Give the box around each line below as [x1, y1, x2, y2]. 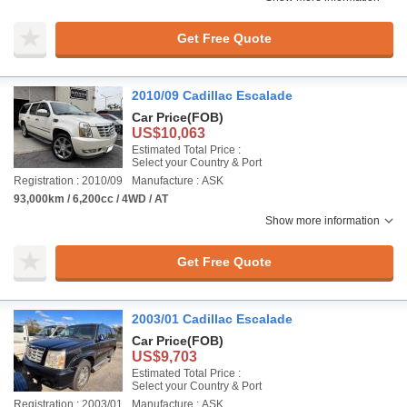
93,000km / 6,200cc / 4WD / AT [14, 193, 168, 205]
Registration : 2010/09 [14, 174, 123, 187]
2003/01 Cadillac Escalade [132, 312, 293, 326]
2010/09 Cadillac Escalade [132, 88, 293, 103]
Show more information [265, 214, 380, 227]
